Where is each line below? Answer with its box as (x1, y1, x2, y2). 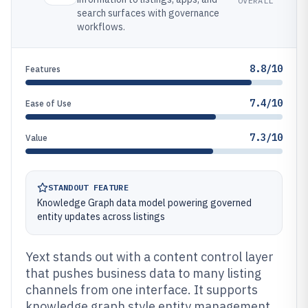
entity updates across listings (37, 210, 165, 223)
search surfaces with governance (77, 7, 219, 19)
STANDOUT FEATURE (48, 182, 129, 192)
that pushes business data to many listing (25, 265, 261, 281)
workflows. (77, 21, 125, 33)
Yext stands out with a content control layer (25, 249, 274, 265)
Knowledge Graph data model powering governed (37, 197, 252, 209)
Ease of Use (25, 98, 71, 109)
